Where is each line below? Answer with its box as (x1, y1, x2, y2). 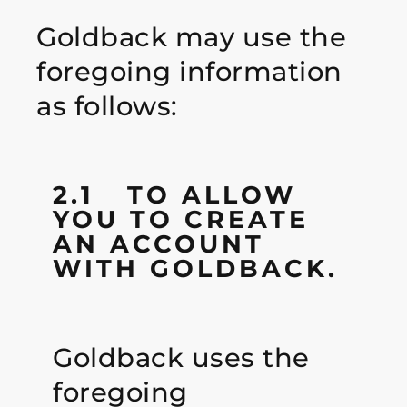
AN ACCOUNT (53, 229, 265, 260)
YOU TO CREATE (53, 204, 310, 235)
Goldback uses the (53, 341, 310, 373)
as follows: (36, 90, 178, 123)
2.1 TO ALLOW (53, 180, 297, 211)
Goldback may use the (36, 21, 346, 54)
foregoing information (36, 55, 342, 88)
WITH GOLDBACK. (53, 253, 339, 284)
